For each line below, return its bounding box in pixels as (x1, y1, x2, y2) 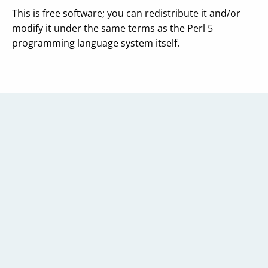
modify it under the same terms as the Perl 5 (12, 22, 213, 35)
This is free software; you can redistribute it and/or (12, 7, 240, 20)
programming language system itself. (12, 36, 179, 50)
